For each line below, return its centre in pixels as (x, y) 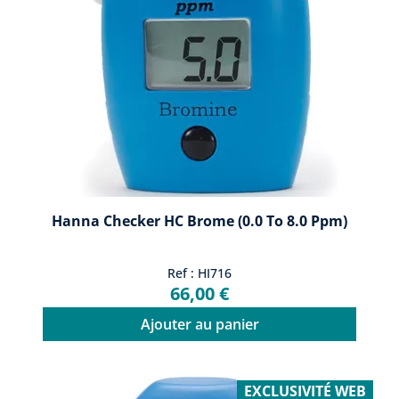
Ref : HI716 (199, 273)
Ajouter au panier (199, 325)
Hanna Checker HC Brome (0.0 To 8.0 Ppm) (199, 221)
